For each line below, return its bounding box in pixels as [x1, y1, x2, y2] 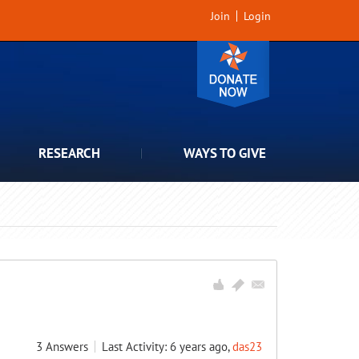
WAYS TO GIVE [184, 144, 266, 162]
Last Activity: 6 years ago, [102, 339, 232, 354]
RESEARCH [38, 144, 100, 162]
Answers [46, 339, 88, 354]
